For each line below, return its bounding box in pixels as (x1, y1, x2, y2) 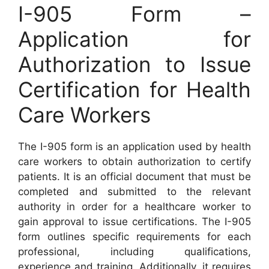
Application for (18, 26, 251, 52)
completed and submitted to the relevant (18, 185, 251, 198)
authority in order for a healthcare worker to (18, 200, 251, 213)
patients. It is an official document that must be (18, 170, 251, 183)
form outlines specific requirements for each (18, 230, 251, 243)
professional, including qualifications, (18, 245, 251, 258)
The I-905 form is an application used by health (18, 140, 251, 153)
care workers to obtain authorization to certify (18, 155, 251, 168)
